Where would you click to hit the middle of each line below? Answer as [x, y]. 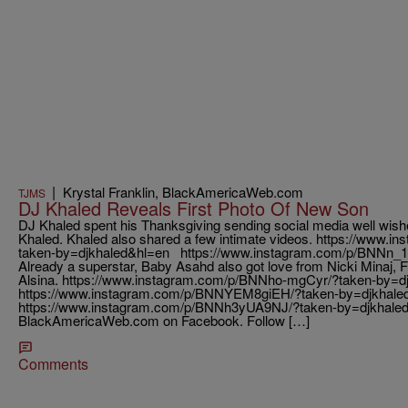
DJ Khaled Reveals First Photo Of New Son [194, 209]
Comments [53, 364]
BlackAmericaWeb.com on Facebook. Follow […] [164, 321]
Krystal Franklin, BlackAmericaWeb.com [183, 192]
